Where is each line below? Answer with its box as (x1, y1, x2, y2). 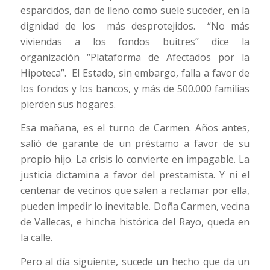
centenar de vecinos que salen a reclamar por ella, (20, 184, 250, 198)
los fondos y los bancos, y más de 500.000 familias (20, 81, 250, 95)
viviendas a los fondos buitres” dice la (20, 34, 250, 48)
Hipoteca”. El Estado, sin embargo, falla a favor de (20, 66, 250, 80)
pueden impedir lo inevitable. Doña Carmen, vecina (20, 199, 250, 213)
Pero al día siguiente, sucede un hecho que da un (20, 254, 250, 268)
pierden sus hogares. (20, 97, 116, 111)
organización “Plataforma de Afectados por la (20, 50, 250, 64)
